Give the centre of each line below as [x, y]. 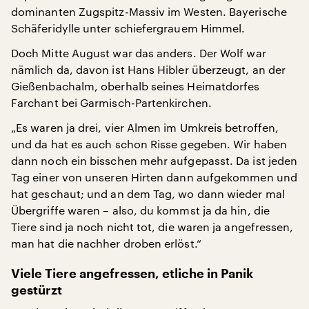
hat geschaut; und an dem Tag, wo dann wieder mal [148, 193]
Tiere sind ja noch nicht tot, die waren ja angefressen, [152, 227]
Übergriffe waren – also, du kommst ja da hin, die [140, 210]
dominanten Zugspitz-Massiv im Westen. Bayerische [149, 11]
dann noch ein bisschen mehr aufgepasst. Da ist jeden [154, 160]
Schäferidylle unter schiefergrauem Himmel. [128, 28]
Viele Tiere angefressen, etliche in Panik [132, 274]
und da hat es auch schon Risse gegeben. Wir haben [149, 144]
